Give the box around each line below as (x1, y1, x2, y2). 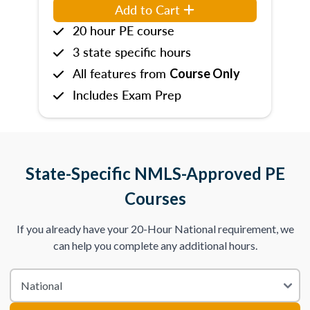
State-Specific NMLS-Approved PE (25, 163, 285, 183)
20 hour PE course (73, 21, 174, 39)
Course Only (170, 66, 240, 81)
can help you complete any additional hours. (53, 239, 257, 252)
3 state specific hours (73, 43, 191, 60)
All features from (73, 64, 170, 82)
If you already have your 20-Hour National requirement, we (16, 222, 294, 235)
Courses (124, 188, 186, 208)
